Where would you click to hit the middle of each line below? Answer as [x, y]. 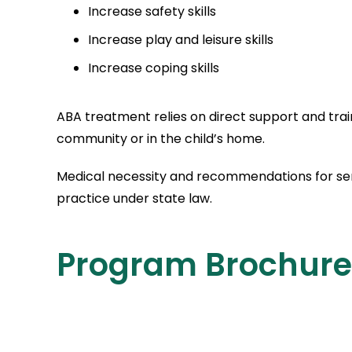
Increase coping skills [154, 68]
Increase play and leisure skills [181, 40]
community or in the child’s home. [161, 139]
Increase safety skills [152, 11]
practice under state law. [134, 198]
